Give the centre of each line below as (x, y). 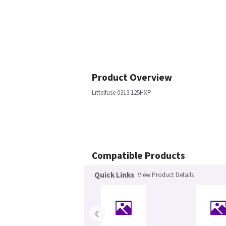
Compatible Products (138, 155)
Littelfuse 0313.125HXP (122, 93)
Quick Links (114, 175)
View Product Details (166, 175)
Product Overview (132, 77)
